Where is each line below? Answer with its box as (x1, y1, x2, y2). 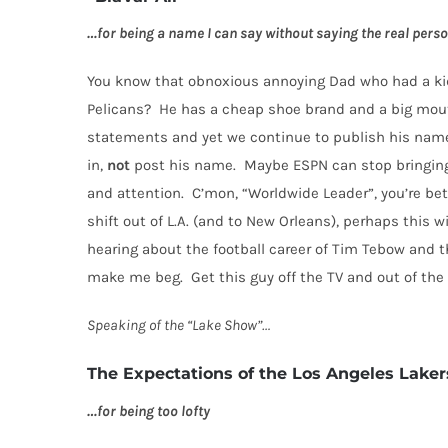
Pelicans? (87, 100, 151, 119)
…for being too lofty (87, 401, 210, 420)
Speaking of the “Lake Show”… (87, 316, 270, 335)
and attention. (87, 184, 184, 203)
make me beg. (87, 268, 183, 287)
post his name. (130, 156, 236, 175)
